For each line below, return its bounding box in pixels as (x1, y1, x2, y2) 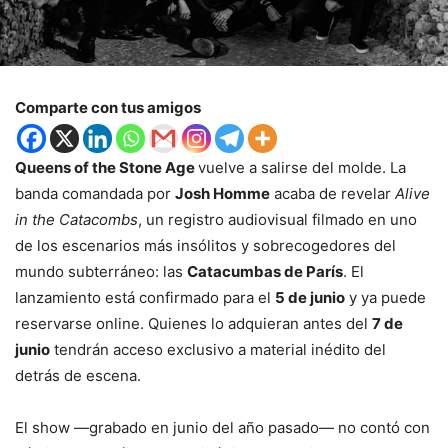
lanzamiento (15, 287, 105, 307)
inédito (311, 339, 364, 359)
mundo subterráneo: (15, 261, 163, 281)
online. (96, 313, 148, 333)
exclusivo (167, 339, 238, 359)
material (250, 339, 311, 359)
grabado (89, 417, 151, 437)
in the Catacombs (15, 209, 138, 229)
